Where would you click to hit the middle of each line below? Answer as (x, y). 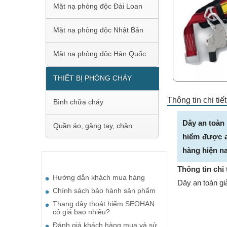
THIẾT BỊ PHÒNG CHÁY (92, 78)
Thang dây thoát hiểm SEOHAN (104, 203)
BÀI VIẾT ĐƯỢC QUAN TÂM (92, 160)
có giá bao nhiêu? (81, 212)
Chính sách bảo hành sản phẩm (104, 190)
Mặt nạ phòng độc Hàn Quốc (100, 53)
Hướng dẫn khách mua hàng (99, 177)
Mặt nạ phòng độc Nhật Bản (98, 30)
